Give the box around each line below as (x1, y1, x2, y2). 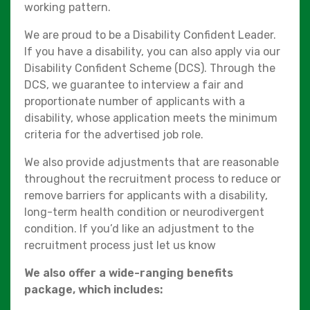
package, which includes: (24, 282, 163, 296)
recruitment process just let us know (24, 238, 216, 252)
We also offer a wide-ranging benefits (24, 266, 233, 280)
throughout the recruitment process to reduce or (24, 172, 281, 185)
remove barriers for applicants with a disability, (24, 188, 268, 202)
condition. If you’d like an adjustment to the (24, 221, 254, 235)
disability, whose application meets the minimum (24, 111, 277, 125)
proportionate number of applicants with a (24, 94, 245, 108)
